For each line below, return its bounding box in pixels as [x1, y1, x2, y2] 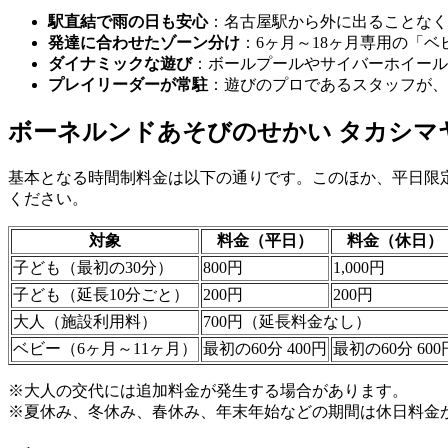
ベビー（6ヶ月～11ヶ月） [13, 339, 197, 357]
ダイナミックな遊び [48, 55, 192, 72]
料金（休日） [347, 231, 443, 249]
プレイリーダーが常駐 [48, 76, 208, 93]
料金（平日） [217, 231, 313, 249]
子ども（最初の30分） [13, 258, 173, 276]
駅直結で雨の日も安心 [48, 13, 208, 30]
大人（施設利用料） [13, 312, 157, 330]
